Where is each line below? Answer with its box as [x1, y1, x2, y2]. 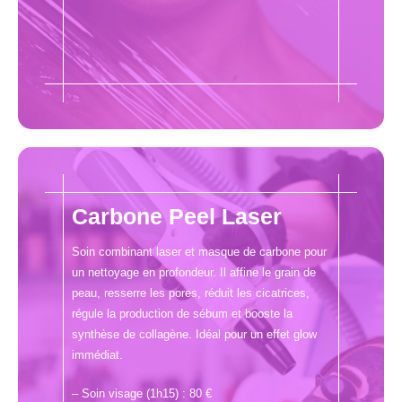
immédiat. [72, 347, 123, 362]
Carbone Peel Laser [72, 203, 282, 229]
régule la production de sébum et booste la [72, 306, 293, 320]
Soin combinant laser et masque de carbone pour [72, 244, 327, 258]
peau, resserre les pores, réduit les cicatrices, [72, 285, 310, 300]
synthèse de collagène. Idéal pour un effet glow [72, 327, 317, 341]
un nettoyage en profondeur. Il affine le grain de [72, 265, 316, 279]
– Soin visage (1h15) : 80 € [72, 386, 212, 400]
